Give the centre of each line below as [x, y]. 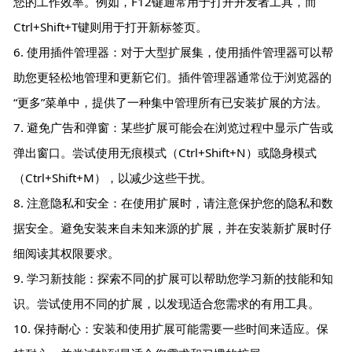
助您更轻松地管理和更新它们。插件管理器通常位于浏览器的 [173, 77]
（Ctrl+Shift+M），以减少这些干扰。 [113, 177]
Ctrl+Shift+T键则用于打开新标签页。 [111, 26]
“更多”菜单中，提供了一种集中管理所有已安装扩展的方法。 [171, 102]
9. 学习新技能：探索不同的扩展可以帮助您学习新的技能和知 [174, 278]
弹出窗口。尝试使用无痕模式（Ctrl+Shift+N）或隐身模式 [165, 152]
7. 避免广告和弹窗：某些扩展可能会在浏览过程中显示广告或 [174, 127]
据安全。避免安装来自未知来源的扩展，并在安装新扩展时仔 [173, 227]
